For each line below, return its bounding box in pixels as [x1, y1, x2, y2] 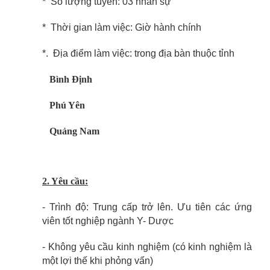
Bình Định [47, 74, 92, 84]
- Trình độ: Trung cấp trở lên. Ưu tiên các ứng [42, 202, 252, 212]
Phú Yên [42, 100, 85, 110]
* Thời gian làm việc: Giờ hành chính [42, 22, 201, 33]
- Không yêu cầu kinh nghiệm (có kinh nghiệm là [42, 242, 252, 252]
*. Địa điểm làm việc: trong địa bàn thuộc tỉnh [42, 48, 234, 58]
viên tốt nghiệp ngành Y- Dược [42, 216, 174, 226]
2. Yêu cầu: [42, 176, 88, 186]
